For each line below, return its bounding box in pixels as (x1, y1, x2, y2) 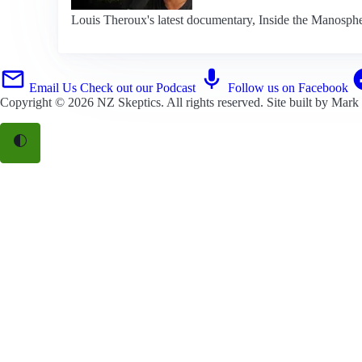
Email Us (29, 80, 77, 95)
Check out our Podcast (80, 80, 196, 95)
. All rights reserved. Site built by (161, 95, 331, 109)
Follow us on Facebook (228, 80, 348, 95)
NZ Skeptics (97, 95, 161, 109)
